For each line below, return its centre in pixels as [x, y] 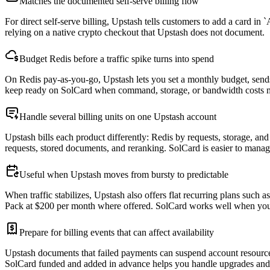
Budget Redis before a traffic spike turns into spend [117, 59]
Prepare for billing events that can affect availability [117, 233]
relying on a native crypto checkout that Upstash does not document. [135, 33]
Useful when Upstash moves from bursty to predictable [124, 175]
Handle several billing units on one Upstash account [118, 117]
